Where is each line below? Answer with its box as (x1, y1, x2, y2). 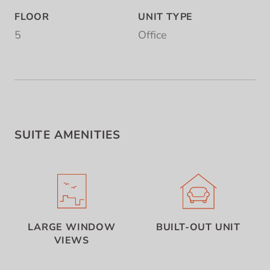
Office (138, 28, 167, 43)
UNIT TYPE (138, 10, 193, 24)
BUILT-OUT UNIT (155, 220, 241, 234)
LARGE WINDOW (28, 220, 116, 234)
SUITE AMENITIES (14, 127, 121, 143)
